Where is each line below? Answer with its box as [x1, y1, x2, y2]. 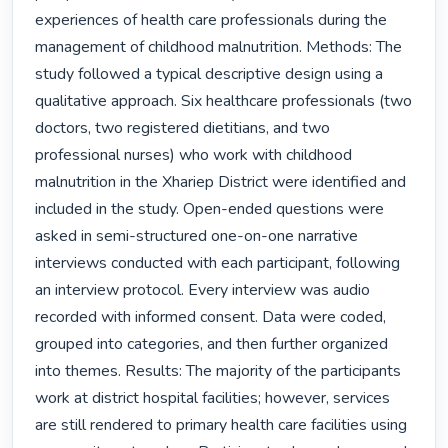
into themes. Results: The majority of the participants [35, 360, 402, 383]
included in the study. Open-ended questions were [35, 198, 385, 221]
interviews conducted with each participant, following [35, 252, 401, 275]
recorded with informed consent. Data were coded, [35, 306, 387, 329]
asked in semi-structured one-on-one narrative [35, 225, 359, 248]
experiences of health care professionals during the [35, 9, 388, 32]
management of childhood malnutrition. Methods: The [35, 36, 403, 59]
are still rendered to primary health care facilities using [35, 414, 408, 437]
